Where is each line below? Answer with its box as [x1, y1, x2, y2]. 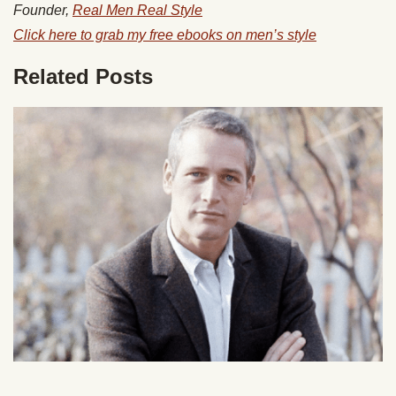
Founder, [13, 2, 72, 18]
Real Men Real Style [72, 2, 202, 18]
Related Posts [13, 64, 153, 88]
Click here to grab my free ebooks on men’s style [13, 27, 316, 42]
